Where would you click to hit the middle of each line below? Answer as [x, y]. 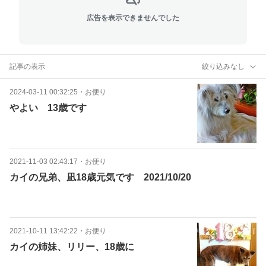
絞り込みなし [223, 66]
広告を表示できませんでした [133, 18]
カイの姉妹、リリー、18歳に [72, 247]
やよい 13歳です [48, 108]
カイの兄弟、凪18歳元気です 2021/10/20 [100, 177]
